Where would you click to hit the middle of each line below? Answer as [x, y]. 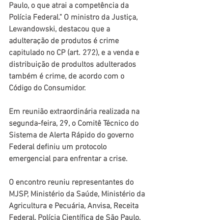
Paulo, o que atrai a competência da [70, 6]
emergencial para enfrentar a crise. [69, 159]
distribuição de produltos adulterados [73, 65]
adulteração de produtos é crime [65, 41]
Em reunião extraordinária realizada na [75, 112]
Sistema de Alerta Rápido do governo [72, 136]
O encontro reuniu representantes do [72, 183]
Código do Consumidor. [48, 89]
